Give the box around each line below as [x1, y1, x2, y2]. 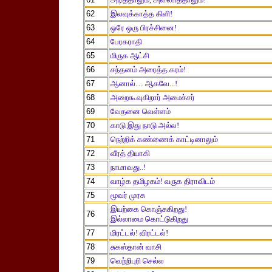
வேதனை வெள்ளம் [110, 107, 171, 116]
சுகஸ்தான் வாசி [110, 242, 161, 251]
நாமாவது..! [110, 163, 146, 172]
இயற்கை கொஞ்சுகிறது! [110, 205, 187, 214]
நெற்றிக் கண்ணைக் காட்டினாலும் [110, 135, 218, 144]
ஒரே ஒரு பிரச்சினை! [110, 23, 177, 32]
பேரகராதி [110, 37, 142, 46]
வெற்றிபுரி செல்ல [110, 256, 164, 265]
